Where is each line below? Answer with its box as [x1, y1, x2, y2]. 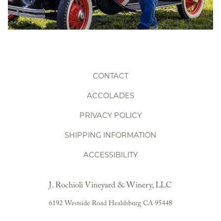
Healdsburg [109, 198, 141, 210]
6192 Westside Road [49, 198, 107, 210]
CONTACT [93, 71, 128, 80]
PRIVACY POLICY [79, 110, 142, 120]
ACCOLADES [87, 90, 134, 100]
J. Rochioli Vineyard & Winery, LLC [49, 179, 172, 193]
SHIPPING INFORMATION [65, 130, 156, 140]
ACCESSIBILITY [83, 149, 138, 159]
